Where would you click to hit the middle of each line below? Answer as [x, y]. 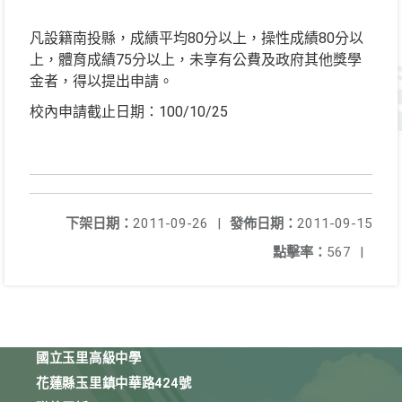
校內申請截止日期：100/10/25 [129, 112]
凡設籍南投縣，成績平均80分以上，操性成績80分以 [197, 38]
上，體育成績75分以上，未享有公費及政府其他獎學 [196, 60]
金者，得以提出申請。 [101, 81]
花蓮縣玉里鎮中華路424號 [114, 384]
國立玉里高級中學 [89, 358]
